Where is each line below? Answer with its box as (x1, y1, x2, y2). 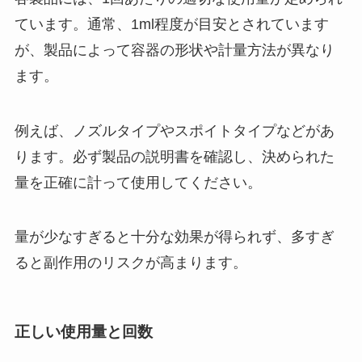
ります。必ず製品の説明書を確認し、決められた (14, 148, 335, 165)
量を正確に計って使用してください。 (14, 174, 262, 191)
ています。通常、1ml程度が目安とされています (14, 15, 329, 32)
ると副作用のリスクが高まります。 (14, 255, 247, 271)
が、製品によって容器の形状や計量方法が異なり (14, 41, 335, 58)
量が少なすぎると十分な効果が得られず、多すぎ (14, 229, 335, 246)
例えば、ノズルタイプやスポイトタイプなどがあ (14, 122, 335, 139)
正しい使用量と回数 (14, 322, 153, 340)
